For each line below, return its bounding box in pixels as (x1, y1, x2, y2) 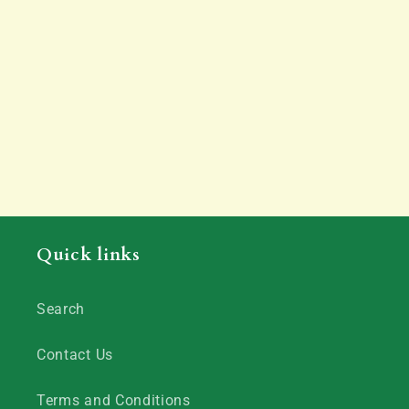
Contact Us (37, 346, 113, 364)
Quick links (37, 242, 141, 267)
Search (37, 300, 86, 319)
